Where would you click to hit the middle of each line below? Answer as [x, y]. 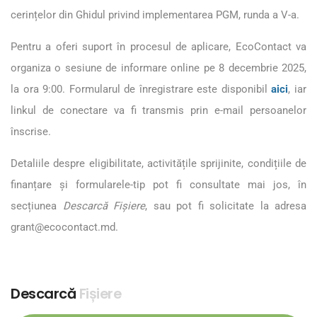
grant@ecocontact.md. [64, 227]
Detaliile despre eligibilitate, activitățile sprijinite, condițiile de [158, 163]
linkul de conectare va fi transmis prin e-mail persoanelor [158, 110]
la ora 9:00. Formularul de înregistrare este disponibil [141, 89]
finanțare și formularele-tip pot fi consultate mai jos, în [158, 184]
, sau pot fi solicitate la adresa [226, 206]
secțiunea [37, 206]
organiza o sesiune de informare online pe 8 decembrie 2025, [158, 68]
